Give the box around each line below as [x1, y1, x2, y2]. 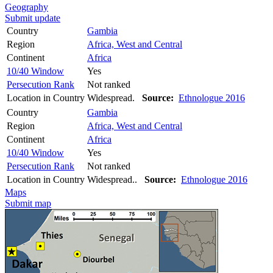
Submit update [5, 12, 60, 23]
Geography [5, 1, 48, 12]
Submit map [5, 197, 51, 208]
